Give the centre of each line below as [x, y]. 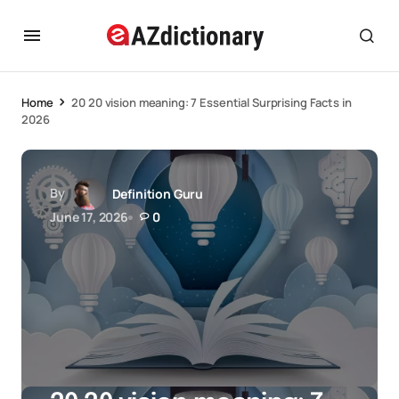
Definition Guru [158, 194]
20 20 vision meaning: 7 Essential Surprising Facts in [212, 102]
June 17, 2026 [89, 217]
